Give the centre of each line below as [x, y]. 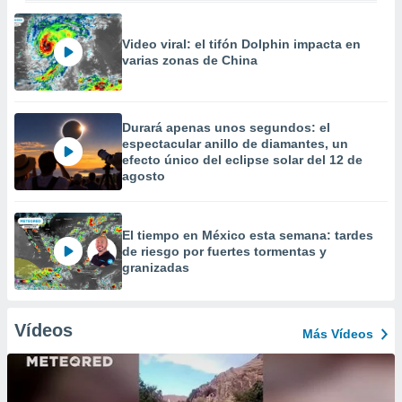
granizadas [156, 267]
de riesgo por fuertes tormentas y [224, 251]
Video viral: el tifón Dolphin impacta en [241, 44]
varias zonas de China [190, 60]
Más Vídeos [338, 334]
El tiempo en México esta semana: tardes [248, 235]
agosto [144, 176]
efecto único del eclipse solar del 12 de [242, 160]
